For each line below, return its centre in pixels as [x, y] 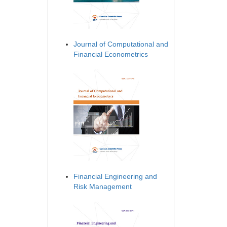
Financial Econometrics [111, 54]
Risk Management [103, 187]
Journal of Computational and [121, 44]
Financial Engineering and [115, 177]
